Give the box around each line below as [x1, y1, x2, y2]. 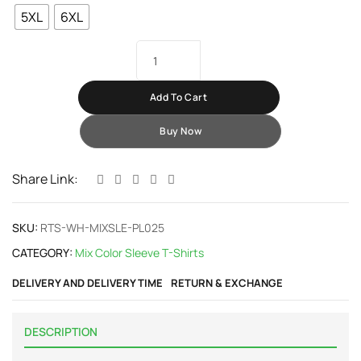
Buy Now [159, 124, 202, 139]
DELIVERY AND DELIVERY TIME [12, 276, 163, 291]
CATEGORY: [12, 245, 73, 261]
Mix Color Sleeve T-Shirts [75, 245, 204, 261]
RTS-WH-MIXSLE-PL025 [40, 220, 164, 236]
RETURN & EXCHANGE [171, 276, 283, 291]
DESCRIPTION [24, 324, 98, 340]
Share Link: [12, 170, 78, 189]
